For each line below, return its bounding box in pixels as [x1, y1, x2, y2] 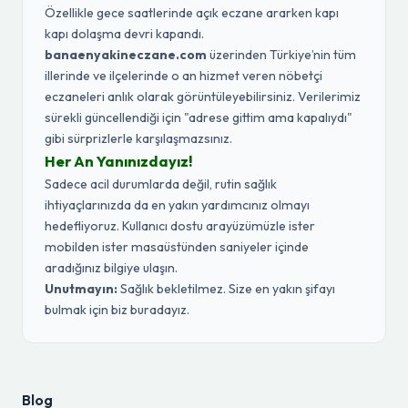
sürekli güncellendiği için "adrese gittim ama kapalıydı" [45, 109, 352, 126]
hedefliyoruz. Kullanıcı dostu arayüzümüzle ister [45, 218, 315, 234]
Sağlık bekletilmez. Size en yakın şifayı [117, 280, 335, 297]
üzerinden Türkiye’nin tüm [207, 46, 356, 63]
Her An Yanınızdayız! [45, 152, 192, 170]
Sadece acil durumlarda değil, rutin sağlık [45, 176, 277, 192]
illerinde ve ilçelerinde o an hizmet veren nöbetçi [45, 67, 322, 84]
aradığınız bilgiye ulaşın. [45, 260, 178, 276]
